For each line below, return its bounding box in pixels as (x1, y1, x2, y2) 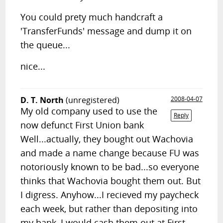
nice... (20, 60, 46, 72)
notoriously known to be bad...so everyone (20, 161, 200, 173)
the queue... (20, 39, 71, 51)
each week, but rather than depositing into (20, 203, 198, 215)
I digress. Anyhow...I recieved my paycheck (20, 189, 199, 201)
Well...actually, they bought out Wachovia (20, 133, 194, 145)
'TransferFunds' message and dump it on (20, 25, 192, 37)
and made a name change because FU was (20, 147, 200, 159)
